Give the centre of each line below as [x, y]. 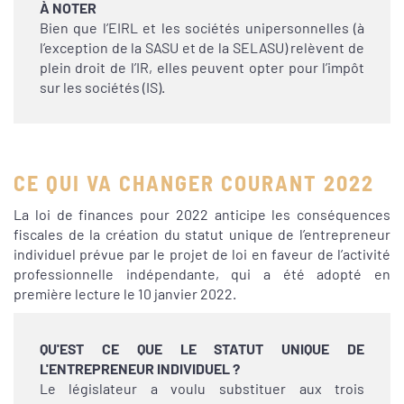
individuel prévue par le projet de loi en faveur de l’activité [202, 254]
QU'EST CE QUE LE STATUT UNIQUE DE [202, 348]
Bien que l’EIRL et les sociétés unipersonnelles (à [202, 28]
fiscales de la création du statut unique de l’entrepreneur [202, 234]
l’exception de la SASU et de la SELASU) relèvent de [202, 48]
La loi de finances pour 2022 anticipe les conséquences [202, 215]
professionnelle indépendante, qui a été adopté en [202, 274]
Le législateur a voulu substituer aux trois [202, 388]
